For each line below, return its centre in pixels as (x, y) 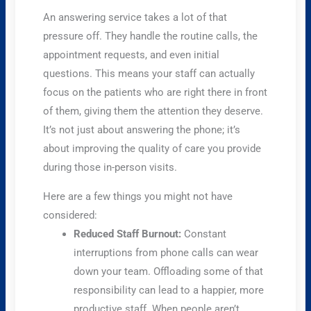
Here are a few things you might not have (138, 196)
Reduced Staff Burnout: (128, 234)
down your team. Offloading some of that (169, 271)
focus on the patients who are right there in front (155, 93)
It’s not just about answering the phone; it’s (142, 130)
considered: (70, 215)
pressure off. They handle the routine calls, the (151, 36)
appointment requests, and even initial (132, 55)
